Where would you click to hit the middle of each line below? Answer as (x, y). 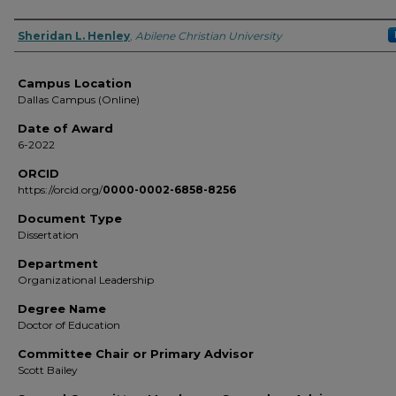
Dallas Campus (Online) (79, 99)
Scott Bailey (48, 370)
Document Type (70, 218)
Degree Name (62, 308)
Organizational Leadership (86, 280)
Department (58, 263)
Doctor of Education (69, 325)
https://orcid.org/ (60, 190)
